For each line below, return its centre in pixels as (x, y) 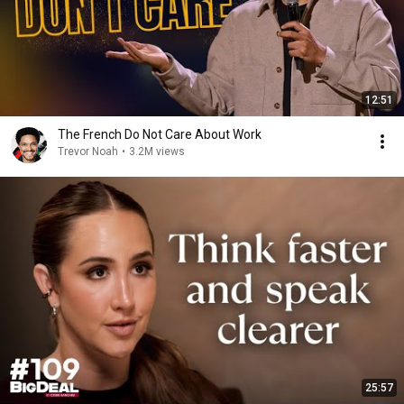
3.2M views (157, 151)
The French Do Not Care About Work (160, 134)
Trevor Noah (88, 151)
